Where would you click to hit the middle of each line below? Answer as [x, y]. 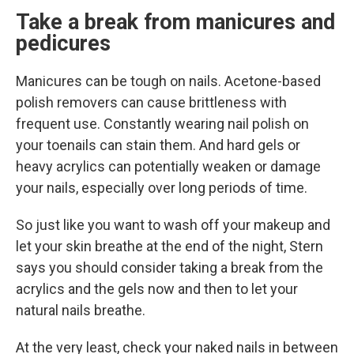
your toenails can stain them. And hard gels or [158, 145]
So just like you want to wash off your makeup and [173, 225]
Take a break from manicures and [175, 22]
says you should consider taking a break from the [169, 267]
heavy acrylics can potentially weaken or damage [168, 166]
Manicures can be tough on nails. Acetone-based [168, 81]
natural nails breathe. [81, 310]
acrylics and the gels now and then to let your [157, 289]
